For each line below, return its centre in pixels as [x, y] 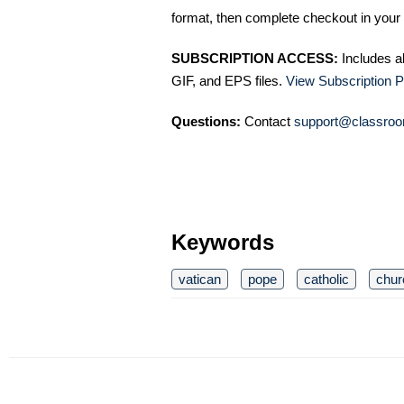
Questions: [206, 121]
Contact [267, 121]
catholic [326, 279]
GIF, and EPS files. [229, 80]
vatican [200, 279]
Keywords [223, 242]
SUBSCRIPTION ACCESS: [255, 58]
